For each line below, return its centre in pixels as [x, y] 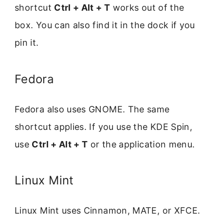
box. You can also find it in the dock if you [105, 25]
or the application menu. [141, 144]
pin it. [27, 43]
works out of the [147, 8]
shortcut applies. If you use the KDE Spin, [104, 127]
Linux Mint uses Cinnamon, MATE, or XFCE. [108, 211]
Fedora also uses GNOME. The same [92, 109]
